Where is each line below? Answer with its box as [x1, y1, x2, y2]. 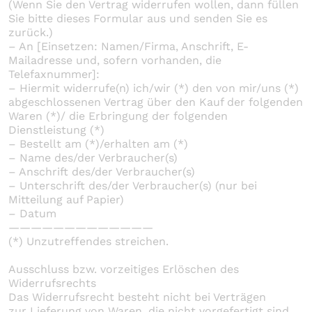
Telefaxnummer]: [8, 67, 100, 81]
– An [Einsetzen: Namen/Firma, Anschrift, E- [8, 39, 249, 53]
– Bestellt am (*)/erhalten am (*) [8, 136, 188, 150]
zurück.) [8, 25, 53, 39]
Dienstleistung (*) [8, 123, 104, 136]
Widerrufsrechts [8, 276, 96, 290]
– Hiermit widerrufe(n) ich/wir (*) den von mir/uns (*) [8, 81, 299, 95]
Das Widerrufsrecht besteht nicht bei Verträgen [8, 290, 266, 304]
